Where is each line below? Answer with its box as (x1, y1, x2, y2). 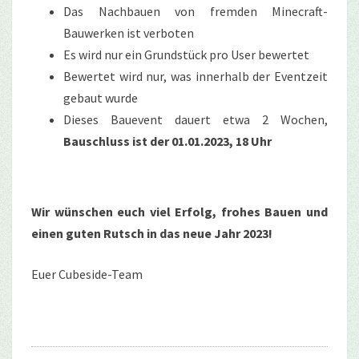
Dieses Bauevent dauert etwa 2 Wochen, (63, 111, 328, 127)
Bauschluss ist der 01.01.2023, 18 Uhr (63, 132, 272, 149)
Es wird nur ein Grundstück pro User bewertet (63, 46, 309, 63)
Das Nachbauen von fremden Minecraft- (63, 2, 328, 19)
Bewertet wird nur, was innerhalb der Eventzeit (63, 67, 328, 84)
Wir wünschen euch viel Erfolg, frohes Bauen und (31, 203, 328, 220)
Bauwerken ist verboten (63, 24, 194, 41)
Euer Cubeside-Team (31, 265, 143, 282)
